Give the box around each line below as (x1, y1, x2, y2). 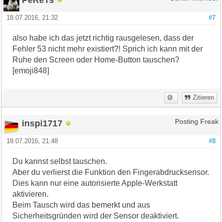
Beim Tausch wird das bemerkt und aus (12, 200, 151, 209)
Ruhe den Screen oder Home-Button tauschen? (12, 55, 180, 64)
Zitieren (192, 94, 214, 101)
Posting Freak (174, 117, 219, 125)
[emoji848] (12, 66, 50, 75)
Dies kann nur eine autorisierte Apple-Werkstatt (12, 178, 178, 187)
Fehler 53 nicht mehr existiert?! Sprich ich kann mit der (12, 44, 203, 53)
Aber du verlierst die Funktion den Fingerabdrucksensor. (12, 167, 210, 176)
